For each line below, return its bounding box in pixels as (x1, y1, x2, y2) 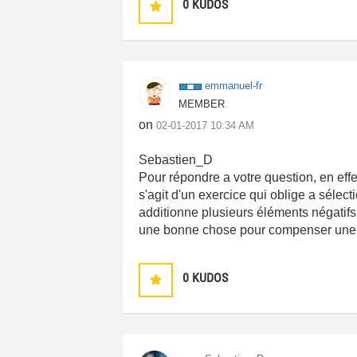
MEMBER (178, 98, 226, 110)
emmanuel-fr (205, 80, 263, 92)
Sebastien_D (139, 153, 214, 167)
